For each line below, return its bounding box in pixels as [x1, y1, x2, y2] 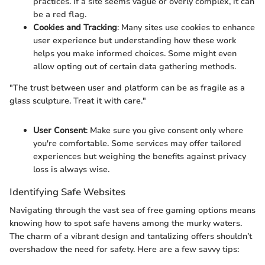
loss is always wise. [33, 163, 109, 175]
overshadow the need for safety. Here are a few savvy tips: [9, 244, 239, 256]
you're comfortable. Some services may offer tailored [33, 137, 241, 149]
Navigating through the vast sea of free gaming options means [9, 205, 256, 216]
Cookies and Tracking [33, 21, 117, 33]
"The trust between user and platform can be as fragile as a [9, 82, 245, 93]
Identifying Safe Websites [9, 185, 125, 199]
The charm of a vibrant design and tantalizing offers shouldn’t [9, 231, 252, 243]
